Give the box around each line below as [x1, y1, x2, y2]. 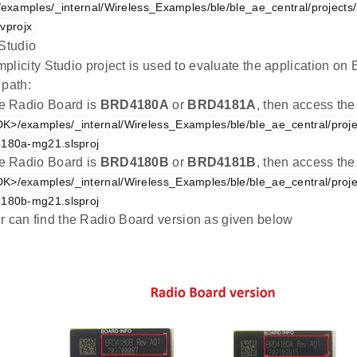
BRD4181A [187, 98, 257, 112]
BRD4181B [187, 155, 257, 170]
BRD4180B [100, 155, 170, 170]
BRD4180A [100, 98, 170, 112]
